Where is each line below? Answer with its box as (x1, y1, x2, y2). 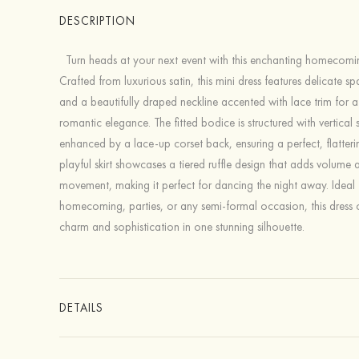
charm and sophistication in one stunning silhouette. (58, 219, 311, 236)
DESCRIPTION (58, 13, 135, 30)
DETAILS (58, 300, 103, 317)
